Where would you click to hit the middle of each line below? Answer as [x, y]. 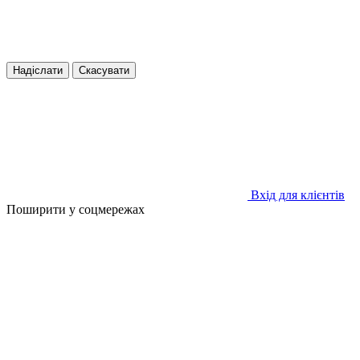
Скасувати [104, 70]
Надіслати [38, 70]
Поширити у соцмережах [76, 209]
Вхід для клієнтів [298, 194]
